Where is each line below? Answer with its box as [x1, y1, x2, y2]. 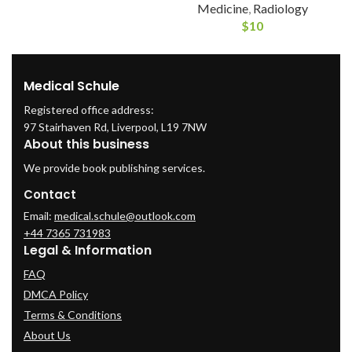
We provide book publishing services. [24, 160, 205, 174]
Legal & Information [24, 240, 152, 259]
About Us [24, 328, 71, 342]
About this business [24, 134, 149, 153]
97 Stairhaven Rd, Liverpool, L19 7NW [24, 119, 207, 134]
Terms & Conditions [24, 307, 122, 321]
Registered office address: [24, 102, 154, 116]
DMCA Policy [24, 287, 88, 301]
